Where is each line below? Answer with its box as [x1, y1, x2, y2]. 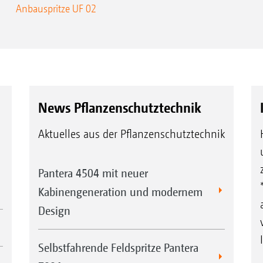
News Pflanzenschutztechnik [38, 99, 201, 116]
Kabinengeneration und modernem [38, 185, 203, 199]
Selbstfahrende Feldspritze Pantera [38, 241, 198, 255]
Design [38, 204, 70, 218]
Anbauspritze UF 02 [15, 2, 96, 15]
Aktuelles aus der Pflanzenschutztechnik [38, 127, 225, 141]
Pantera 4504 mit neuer [38, 166, 148, 180]
